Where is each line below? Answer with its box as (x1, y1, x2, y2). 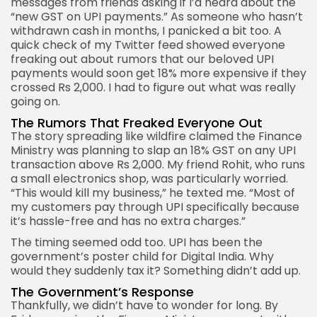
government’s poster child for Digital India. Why (11, 248, 274, 265)
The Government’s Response (11, 283, 194, 301)
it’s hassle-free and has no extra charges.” (11, 213, 246, 230)
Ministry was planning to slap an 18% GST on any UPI (11, 142, 296, 159)
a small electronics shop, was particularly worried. (11, 171, 288, 188)
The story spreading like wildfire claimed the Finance (11, 128, 302, 145)
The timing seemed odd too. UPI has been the (11, 234, 263, 251)
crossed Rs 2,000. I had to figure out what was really (11, 79, 296, 96)
